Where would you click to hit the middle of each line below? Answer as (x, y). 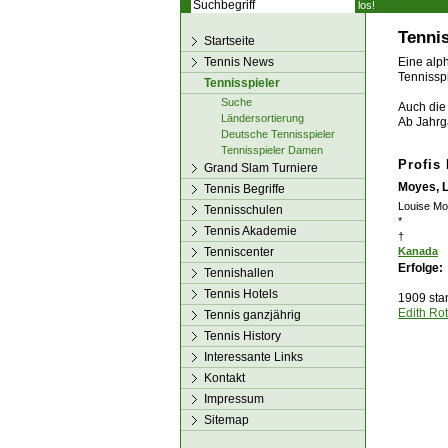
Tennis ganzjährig (252, 315)
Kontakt (224, 378)
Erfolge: (420, 268)
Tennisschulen (243, 210)
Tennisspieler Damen (272, 150)
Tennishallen (239, 273)
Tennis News (239, 62)
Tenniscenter (239, 252)
